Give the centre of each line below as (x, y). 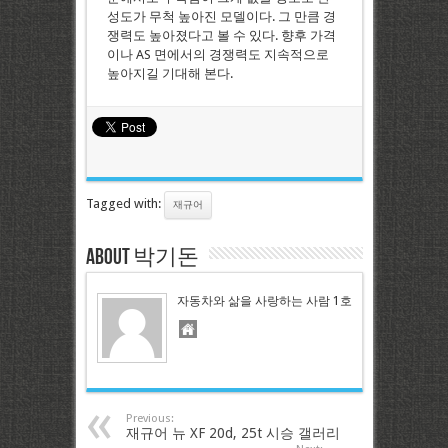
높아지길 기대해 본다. (169, 74)
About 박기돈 (142, 258)
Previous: (149, 419)
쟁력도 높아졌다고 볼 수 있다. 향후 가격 (221, 36)
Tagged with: (124, 204)
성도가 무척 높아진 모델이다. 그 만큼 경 (221, 17)
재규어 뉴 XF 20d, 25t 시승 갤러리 (232, 433)
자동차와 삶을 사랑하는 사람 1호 (264, 301)
